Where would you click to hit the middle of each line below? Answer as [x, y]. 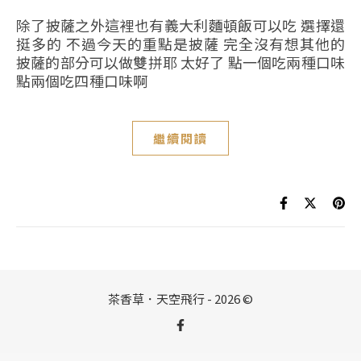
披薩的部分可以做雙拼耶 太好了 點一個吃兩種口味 [180, 62]
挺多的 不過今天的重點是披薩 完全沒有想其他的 [180, 44]
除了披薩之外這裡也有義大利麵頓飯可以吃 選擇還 [24, 25]
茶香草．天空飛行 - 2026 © [180, 299]
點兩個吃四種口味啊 [82, 81]
